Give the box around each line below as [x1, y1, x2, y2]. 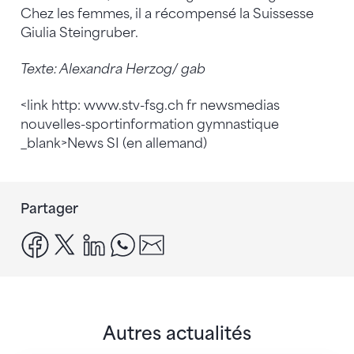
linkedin [108, 232, 158, 247]
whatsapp [137, 232, 200, 247]
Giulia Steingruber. [21, 24, 138, 40]
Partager [21, 200, 78, 217]
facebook [49, 232, 111, 247]
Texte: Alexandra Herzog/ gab [21, 61, 205, 77]
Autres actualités [103, 322, 251, 345]
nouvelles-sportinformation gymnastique [21, 116, 279, 132]
